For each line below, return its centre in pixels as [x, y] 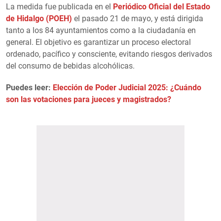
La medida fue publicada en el [59, 6]
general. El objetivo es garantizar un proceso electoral [98, 42]
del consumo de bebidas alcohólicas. [70, 66]
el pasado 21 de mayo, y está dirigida [138, 18]
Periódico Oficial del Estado [162, 6]
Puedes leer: [29, 87]
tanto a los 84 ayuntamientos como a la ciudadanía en [101, 30]
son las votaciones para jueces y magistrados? [89, 99]
